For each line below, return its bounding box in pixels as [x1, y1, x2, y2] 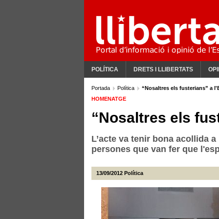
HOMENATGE [91, 96, 126, 102]
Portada [91, 85, 111, 91]
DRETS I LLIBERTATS [133, 66, 193, 73]
